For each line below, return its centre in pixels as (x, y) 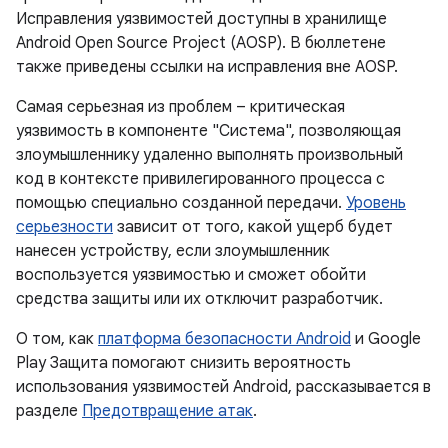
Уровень (376, 203)
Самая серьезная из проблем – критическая (180, 107)
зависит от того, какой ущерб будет (253, 227)
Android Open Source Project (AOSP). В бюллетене (201, 43)
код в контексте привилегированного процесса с (200, 179)
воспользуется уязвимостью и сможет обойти (191, 275)
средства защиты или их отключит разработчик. (199, 299)
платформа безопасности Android (224, 339)
